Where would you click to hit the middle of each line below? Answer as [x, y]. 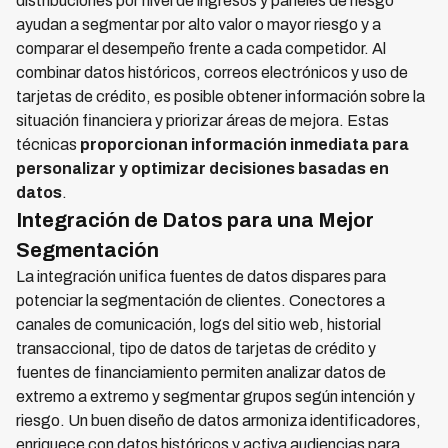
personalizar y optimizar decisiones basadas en [202, 168]
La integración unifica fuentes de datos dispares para [201, 276]
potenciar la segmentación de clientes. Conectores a [200, 300]
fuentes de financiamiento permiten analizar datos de [201, 372]
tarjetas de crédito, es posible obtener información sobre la [220, 96]
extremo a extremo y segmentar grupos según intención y [215, 396]
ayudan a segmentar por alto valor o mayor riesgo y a [198, 24]
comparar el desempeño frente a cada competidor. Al [201, 48]
